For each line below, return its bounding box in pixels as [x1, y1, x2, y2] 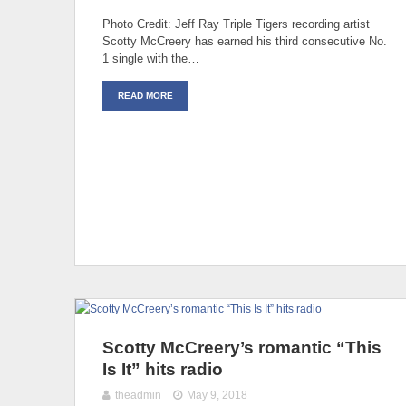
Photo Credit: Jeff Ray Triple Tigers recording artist [102, 16, 370, 31]
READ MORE [118, 90, 173, 101]
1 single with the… [102, 51, 199, 65]
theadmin [115, 388, 161, 401]
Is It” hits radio [102, 359, 223, 379]
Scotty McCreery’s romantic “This [102, 337, 382, 357]
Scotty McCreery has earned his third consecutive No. [102, 34, 387, 48]
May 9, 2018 [187, 388, 248, 401]
